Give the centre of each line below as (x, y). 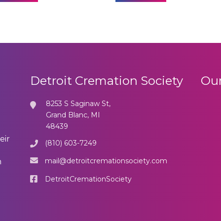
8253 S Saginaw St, (78, 104)
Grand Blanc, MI (73, 115)
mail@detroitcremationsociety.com (106, 161)
